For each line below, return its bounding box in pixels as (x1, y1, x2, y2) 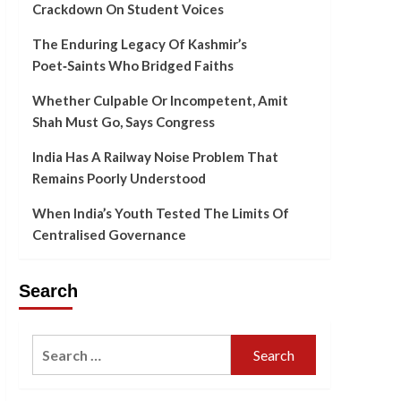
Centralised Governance (31, 226, 186, 243)
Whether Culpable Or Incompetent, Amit (31, 92, 288, 109)
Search (18, 281, 78, 302)
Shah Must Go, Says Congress (31, 114, 215, 131)
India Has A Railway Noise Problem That (31, 149, 278, 166)
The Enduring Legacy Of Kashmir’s (31, 36, 247, 53)
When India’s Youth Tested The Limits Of (31, 205, 289, 222)
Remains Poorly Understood (31, 170, 206, 187)
